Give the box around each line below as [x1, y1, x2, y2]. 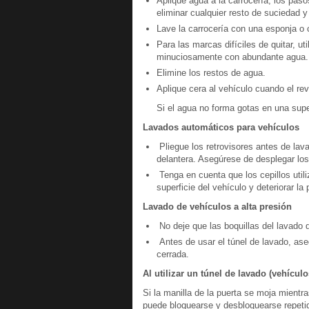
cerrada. [157, 249, 189, 259]
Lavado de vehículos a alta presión [143, 201, 292, 212]
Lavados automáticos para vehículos [143, 122, 299, 132]
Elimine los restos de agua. [157, 68, 266, 78]
